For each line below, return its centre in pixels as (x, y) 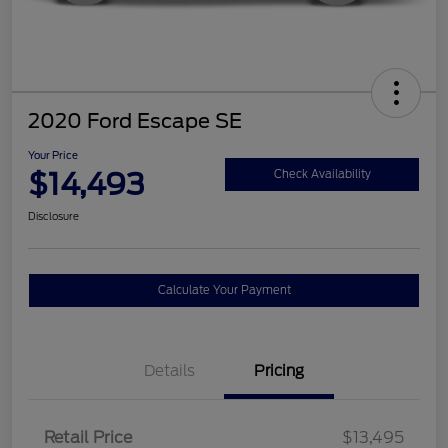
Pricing (279, 371)
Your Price (53, 155)
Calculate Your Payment (224, 290)
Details (169, 371)
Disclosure (53, 216)
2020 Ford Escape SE (135, 121)
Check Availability (322, 173)
